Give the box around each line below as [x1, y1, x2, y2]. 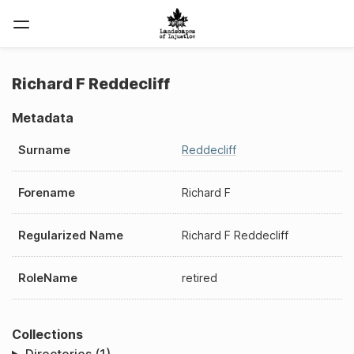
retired [182, 270, 217, 284]
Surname [18, 142, 70, 156]
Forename [18, 185, 75, 199]
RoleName [18, 270, 77, 284]
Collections [12, 326, 83, 342]
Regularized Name [18, 228, 123, 242]
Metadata [12, 110, 73, 126]
